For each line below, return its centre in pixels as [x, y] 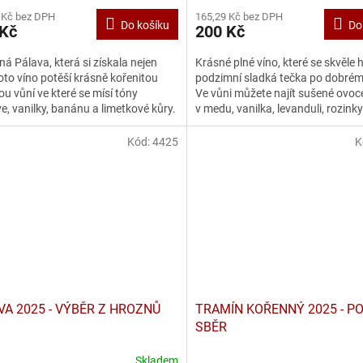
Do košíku [145, 26]
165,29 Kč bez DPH [239, 17]
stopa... [214, 124]
